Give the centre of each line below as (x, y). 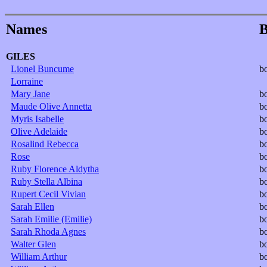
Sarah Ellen (32, 206)
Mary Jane (30, 94)
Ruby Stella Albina (46, 181)
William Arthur (39, 256)
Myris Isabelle (37, 119)
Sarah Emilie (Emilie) (51, 219)
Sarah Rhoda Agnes (48, 231)
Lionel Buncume (42, 69)
